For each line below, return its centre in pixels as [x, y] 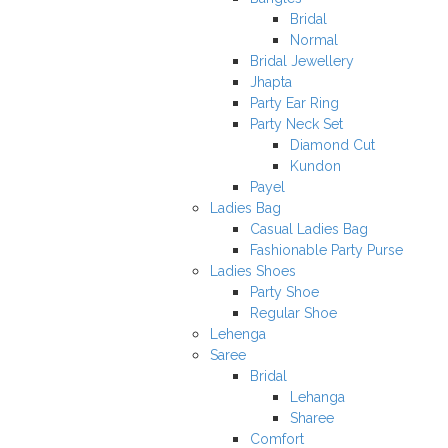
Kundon [315, 166]
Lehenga [238, 334]
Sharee [312, 418]
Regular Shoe [293, 313]
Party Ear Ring [294, 103]
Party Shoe [284, 292]
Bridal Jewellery [302, 61]
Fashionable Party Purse [326, 250]
